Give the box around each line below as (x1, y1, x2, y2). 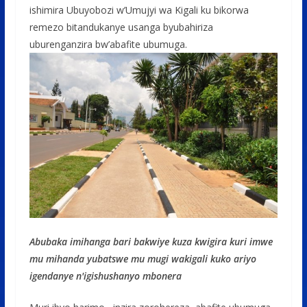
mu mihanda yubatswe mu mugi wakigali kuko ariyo (29, 252, 256, 266)
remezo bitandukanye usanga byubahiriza (29, 20, 213, 34)
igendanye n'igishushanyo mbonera (29, 269, 182, 283)
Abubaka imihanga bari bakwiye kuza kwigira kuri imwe (29, 235, 273, 249)
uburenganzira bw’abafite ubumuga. (29, 37, 187, 51)
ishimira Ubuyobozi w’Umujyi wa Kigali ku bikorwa (29, 3, 249, 16)
